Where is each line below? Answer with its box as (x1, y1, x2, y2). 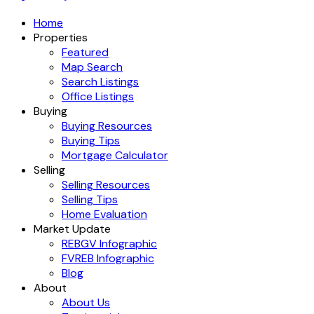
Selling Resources (62, 177, 150, 193)
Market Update (34, 221, 111, 237)
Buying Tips (62, 133, 120, 149)
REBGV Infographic (62, 236, 157, 252)
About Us (62, 295, 110, 310)
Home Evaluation (62, 207, 147, 222)
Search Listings (62, 74, 139, 90)
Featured (62, 45, 109, 60)
